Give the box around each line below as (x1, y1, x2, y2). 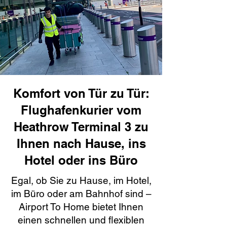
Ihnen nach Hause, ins (16, 136, 146, 150)
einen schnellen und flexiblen (18, 214, 144, 225)
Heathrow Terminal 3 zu (14, 120, 148, 134)
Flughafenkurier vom (21, 103, 141, 117)
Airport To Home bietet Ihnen (19, 201, 143, 212)
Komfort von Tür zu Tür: (13, 86, 149, 100)
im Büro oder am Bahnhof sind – (11, 188, 152, 199)
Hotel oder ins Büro (24, 153, 138, 167)
